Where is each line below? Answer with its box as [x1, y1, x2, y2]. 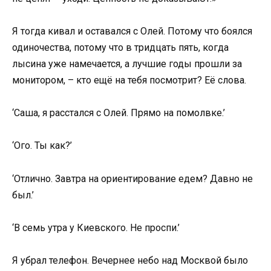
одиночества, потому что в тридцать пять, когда [12, 41, 229, 53]
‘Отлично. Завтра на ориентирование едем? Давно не [12, 172, 253, 184]
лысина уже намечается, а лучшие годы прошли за [12, 57, 242, 70]
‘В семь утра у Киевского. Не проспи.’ [12, 221, 180, 233]
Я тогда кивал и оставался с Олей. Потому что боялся [12, 25, 252, 37]
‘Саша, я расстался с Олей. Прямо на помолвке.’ [12, 107, 225, 119]
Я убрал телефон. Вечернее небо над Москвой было [12, 254, 248, 266]
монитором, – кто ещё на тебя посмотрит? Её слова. [12, 74, 246, 86]
